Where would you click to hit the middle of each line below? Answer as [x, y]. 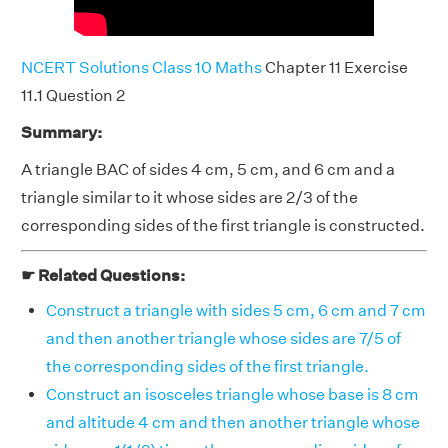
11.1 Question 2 [73, 95]
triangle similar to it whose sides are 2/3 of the [189, 197]
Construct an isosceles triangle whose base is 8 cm [232, 394]
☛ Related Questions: [103, 275]
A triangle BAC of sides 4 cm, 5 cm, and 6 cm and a [208, 169]
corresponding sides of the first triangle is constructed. [223, 225]
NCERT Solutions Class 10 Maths [141, 67]
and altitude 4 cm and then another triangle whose [233, 422]
